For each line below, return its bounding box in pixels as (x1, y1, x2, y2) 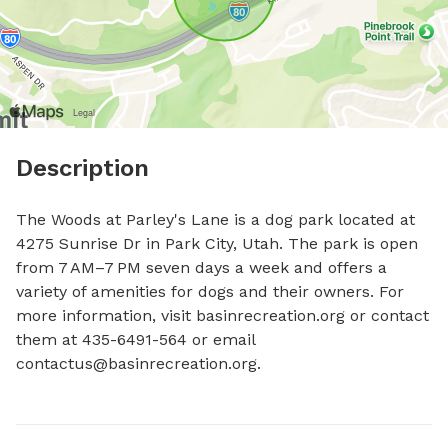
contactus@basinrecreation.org (16, 354, 257, 373)
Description (16, 154, 149, 182)
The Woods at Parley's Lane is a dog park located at (16, 210, 415, 229)
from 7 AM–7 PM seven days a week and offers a (16, 258, 387, 277)
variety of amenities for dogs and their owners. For (16, 282, 404, 301)
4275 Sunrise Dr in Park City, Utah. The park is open (16, 234, 418, 253)
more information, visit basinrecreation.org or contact (16, 306, 429, 325)
